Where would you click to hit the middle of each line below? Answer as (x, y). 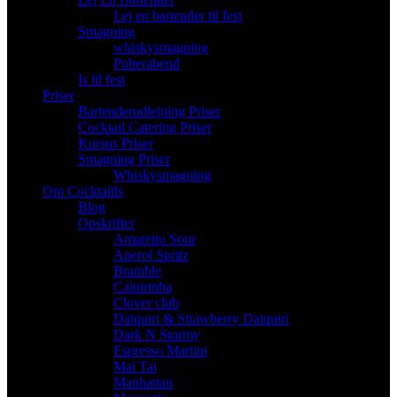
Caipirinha (143, 287)
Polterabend (147, 64)
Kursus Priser (116, 144)
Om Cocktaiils (83, 191)
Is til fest (101, 80)
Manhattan (143, 383)
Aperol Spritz (151, 255)
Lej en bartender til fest (178, 16)
